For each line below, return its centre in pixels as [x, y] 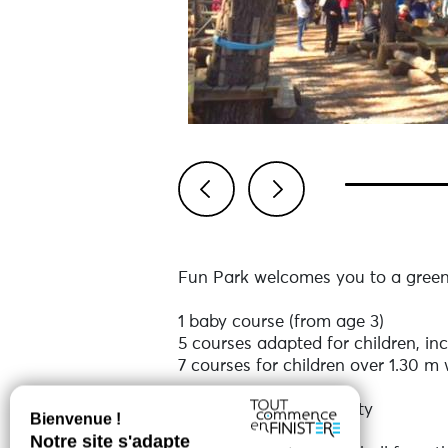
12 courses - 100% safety [275, 410]
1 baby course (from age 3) [280, 322]
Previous [235, 237]
